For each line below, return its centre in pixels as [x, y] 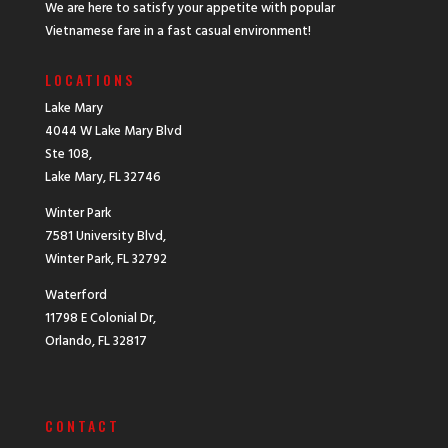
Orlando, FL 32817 [95, 342]
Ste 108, [68, 155]
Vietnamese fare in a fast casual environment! [177, 32]
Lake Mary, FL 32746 [102, 178]
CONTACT [82, 426]
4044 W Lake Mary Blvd [113, 132]
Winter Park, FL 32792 [105, 260]
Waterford [75, 296]
